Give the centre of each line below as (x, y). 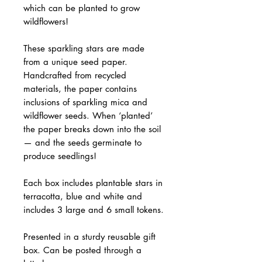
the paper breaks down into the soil (92, 129)
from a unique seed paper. (75, 62)
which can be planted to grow (82, 8)
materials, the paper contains (80, 89)
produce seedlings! (60, 156)
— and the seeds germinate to (82, 142)
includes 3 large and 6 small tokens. (94, 210)
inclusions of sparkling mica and (85, 102)
